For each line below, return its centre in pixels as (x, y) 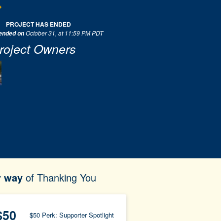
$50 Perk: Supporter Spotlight (72, 215)
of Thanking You (61, 177)
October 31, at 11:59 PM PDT (64, 33)
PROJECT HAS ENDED (38, 24)
